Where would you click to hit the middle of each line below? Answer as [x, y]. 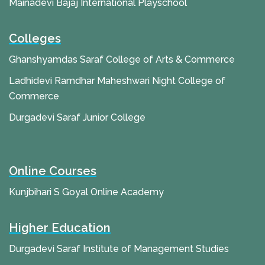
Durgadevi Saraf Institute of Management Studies [119, 249]
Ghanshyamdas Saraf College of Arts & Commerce [122, 60]
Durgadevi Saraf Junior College [77, 118]
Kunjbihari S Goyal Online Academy [86, 192]
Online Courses [53, 171]
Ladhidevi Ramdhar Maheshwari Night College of [117, 81]
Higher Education [60, 228]
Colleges [35, 39]
